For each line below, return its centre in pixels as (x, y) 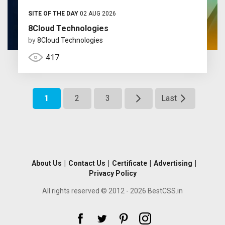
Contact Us (87, 163)
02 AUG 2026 (97, 13)
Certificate (129, 163)
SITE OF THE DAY (53, 13)
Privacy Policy (113, 173)
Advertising (173, 163)
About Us (46, 163)
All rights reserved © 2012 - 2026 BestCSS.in (113, 191)
